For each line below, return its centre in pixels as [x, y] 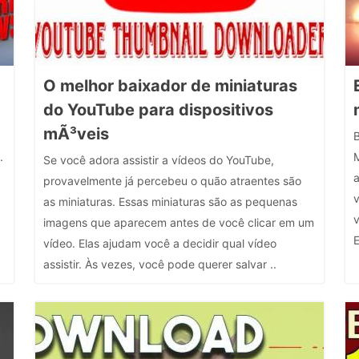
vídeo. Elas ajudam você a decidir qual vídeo [159, 243]
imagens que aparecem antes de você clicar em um [178, 222]
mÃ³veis [76, 134]
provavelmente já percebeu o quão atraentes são [172, 181]
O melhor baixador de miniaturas [170, 86]
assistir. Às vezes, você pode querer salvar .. [159, 264]
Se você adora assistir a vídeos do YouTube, [158, 160]
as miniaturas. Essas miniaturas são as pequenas [170, 202]
